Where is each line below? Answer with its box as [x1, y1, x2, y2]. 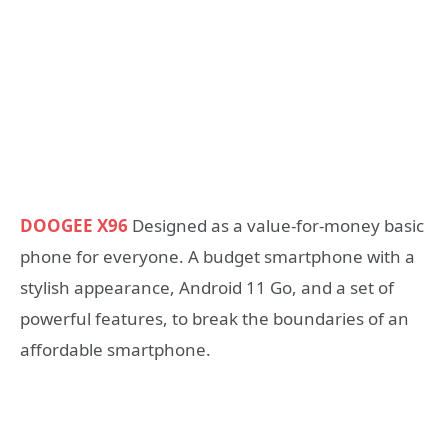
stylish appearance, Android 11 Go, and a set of [20, 276, 394, 299]
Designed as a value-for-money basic [132, 214, 424, 237]
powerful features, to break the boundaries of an [20, 307, 409, 330]
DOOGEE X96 [20, 214, 128, 237]
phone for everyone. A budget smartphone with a [20, 245, 415, 268]
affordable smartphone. [20, 338, 211, 361]
